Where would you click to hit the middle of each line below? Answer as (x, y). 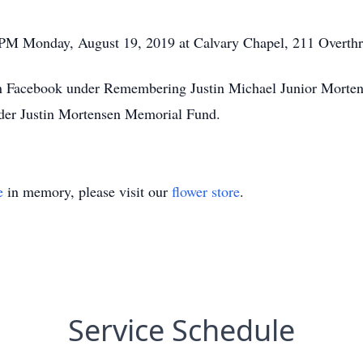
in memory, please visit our (88, 191)
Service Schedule (181, 330)
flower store (206, 191)
